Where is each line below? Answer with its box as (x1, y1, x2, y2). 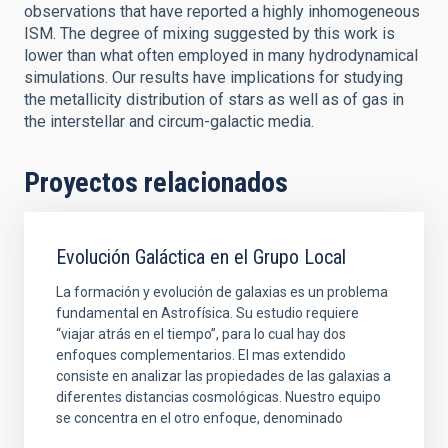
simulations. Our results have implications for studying (24, 68, 403, 87)
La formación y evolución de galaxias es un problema (56, 284, 388, 300)
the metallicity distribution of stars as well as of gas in (24, 90, 404, 109)
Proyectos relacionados (24, 166, 288, 199)
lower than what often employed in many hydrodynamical (24, 46, 418, 65)
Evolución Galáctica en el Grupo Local (56, 245, 346, 269)
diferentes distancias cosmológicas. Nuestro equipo (56, 389, 381, 405)
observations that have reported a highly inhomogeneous (24, 2, 420, 21)
